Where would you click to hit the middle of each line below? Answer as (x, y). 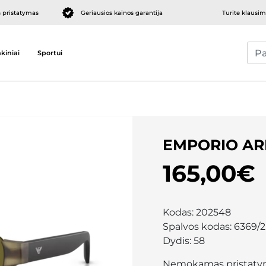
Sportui (50, 53)
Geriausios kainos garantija (122, 12)
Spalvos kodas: (198, 227)
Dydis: (178, 241)
